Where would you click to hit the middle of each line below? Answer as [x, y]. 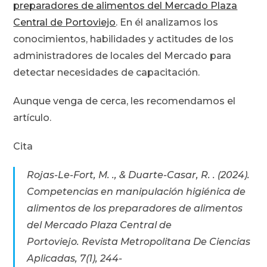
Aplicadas [51, 259]
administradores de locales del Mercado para [122, 56]
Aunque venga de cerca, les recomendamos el [125, 101]
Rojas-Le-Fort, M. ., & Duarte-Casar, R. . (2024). [139, 175]
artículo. [32, 118]
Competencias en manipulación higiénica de [136, 192]
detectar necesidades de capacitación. [107, 73]
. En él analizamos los [167, 23]
